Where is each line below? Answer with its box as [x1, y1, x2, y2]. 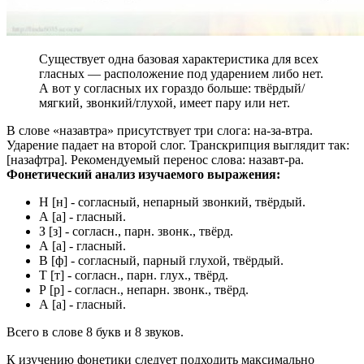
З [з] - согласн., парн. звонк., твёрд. [39, 224, 233, 239]
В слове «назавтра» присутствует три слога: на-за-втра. [6, 123, 313, 138]
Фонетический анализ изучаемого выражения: [6, 167, 280, 182]
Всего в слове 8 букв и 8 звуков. [6, 325, 184, 340]
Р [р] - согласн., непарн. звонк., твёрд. [39, 283, 249, 297]
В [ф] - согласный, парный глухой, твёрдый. [39, 253, 284, 268]
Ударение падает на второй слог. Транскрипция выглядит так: [6, 138, 349, 153]
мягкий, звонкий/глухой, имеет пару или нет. [39, 96, 290, 110]
